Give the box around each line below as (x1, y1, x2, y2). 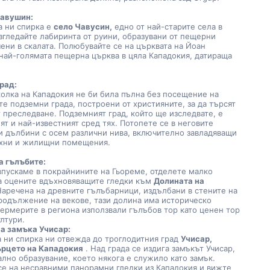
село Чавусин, (54, 22, 113, 31)
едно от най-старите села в (112, 22, 223, 31)
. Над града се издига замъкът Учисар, (83, 243, 236, 253)
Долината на (154, 176, 205, 186)
